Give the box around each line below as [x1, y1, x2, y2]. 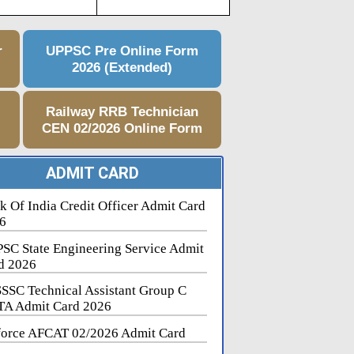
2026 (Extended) [72, 59, 173, 74]
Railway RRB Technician [46, 104, 199, 119]
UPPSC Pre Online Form [46, 43, 199, 58]
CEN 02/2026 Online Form [42, 120, 203, 135]
